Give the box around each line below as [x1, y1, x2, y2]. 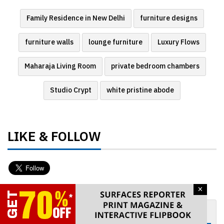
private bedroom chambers [111, 60, 199, 72]
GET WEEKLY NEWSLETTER [13, 204, 112, 217]
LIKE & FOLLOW [7, 126, 101, 148]
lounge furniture [88, 36, 142, 48]
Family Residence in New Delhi [26, 12, 125, 24]
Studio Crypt [50, 84, 91, 96]
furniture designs [140, 12, 197, 24]
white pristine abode [106, 84, 174, 96]
